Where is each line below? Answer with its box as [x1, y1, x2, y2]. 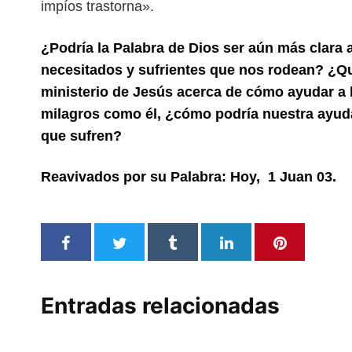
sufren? [70, 128, 122, 144]
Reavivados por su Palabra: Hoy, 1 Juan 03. [41, 169, 336, 185]
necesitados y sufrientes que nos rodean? [41, 62, 328, 78]
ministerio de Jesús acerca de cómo [41, 84, 288, 100]
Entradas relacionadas [41, 291, 280, 319]
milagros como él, [41, 106, 165, 122]
